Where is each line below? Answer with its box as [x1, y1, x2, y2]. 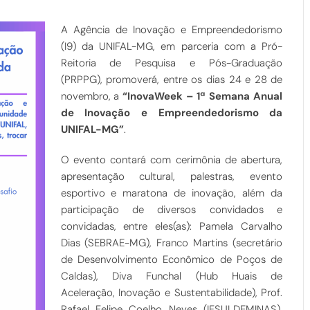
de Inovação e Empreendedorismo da [60, 105, 283, 120]
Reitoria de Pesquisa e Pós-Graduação [60, 55, 283, 70]
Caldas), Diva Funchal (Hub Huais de [60, 268, 283, 283]
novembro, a [60, 89, 123, 103]
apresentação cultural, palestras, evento [60, 169, 283, 183]
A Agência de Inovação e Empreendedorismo [60, 22, 283, 37]
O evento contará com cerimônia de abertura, [60, 152, 283, 167]
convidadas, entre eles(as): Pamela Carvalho [60, 219, 283, 233]
